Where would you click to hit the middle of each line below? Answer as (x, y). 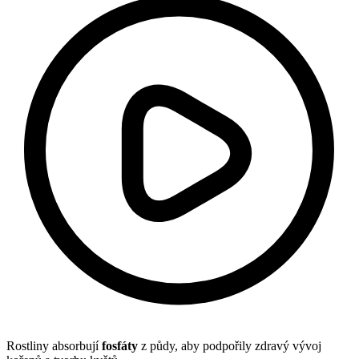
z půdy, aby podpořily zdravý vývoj (230, 346)
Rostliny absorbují (54, 346)
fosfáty (120, 346)
